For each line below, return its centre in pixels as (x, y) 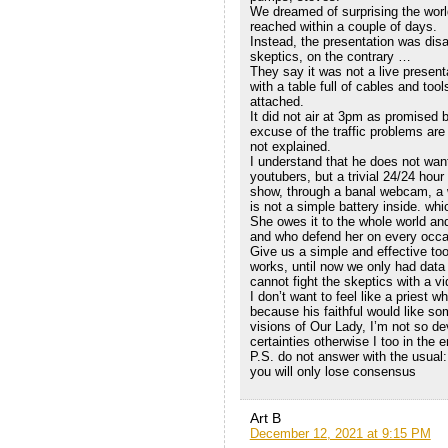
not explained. (290, 147)
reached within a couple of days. (343, 27)
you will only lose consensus (332, 372)
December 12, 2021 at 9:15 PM (340, 434)
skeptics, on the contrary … (330, 57)
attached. (276, 102)
